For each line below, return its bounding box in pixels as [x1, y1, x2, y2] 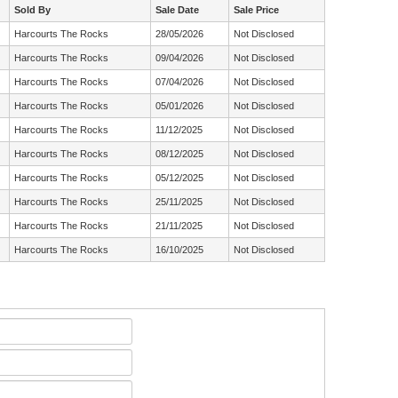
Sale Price [234, 4, 279, 16]
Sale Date [155, 4, 199, 16]
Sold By [14, 4, 51, 16]
